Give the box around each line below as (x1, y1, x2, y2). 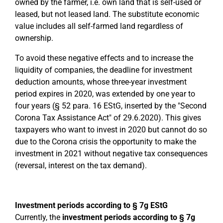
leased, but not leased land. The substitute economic (15, 9, 199, 19)
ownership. (15, 33, 53, 43)
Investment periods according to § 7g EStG (15, 201, 168, 210)
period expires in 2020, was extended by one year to (15, 89, 195, 99)
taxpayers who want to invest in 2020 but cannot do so (15, 125, 207, 134)
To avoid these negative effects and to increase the (15, 53, 193, 63)
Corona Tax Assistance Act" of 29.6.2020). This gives (15, 113, 201, 122)
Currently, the (15, 213, 62, 222)
